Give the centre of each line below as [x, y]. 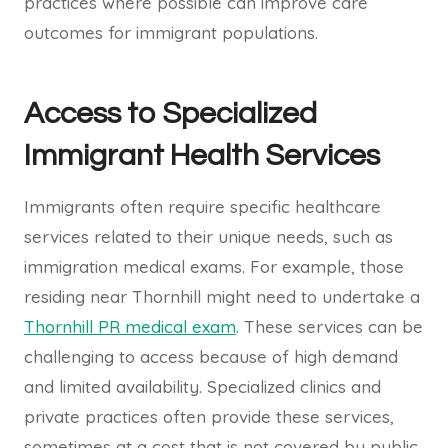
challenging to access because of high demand [211, 357]
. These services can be [329, 327]
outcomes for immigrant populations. [171, 33]
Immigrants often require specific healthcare [202, 207]
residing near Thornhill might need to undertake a [222, 297]
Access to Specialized [170, 114]
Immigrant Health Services [202, 156]
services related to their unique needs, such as [208, 237]
